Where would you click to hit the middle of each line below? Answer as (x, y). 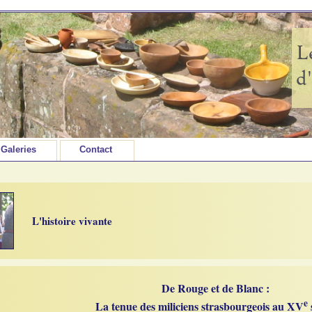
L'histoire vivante (72, 221)
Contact (95, 149)
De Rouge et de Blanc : (215, 288)
